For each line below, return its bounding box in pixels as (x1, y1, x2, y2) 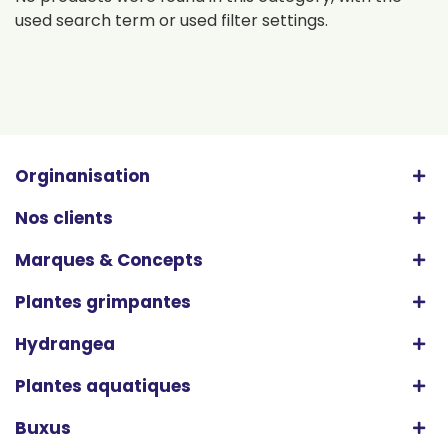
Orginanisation (15, 164, 150, 188)
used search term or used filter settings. (15, 9, 328, 32)
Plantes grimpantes (15, 290, 191, 314)
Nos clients (15, 206, 113, 230)
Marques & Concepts (15, 248, 203, 272)
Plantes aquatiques (15, 374, 191, 398)
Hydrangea (15, 332, 115, 356)
